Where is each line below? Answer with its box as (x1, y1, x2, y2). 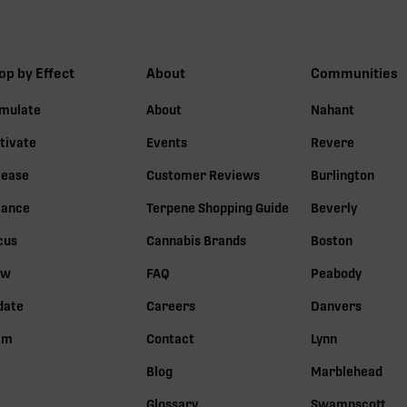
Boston (310, 233, 352, 248)
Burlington (310, 167, 374, 183)
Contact (146, 331, 195, 346)
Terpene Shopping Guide (146, 200, 290, 215)
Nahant (310, 102, 354, 117)
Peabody (310, 265, 362, 281)
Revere (310, 134, 354, 150)
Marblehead (310, 363, 382, 379)
